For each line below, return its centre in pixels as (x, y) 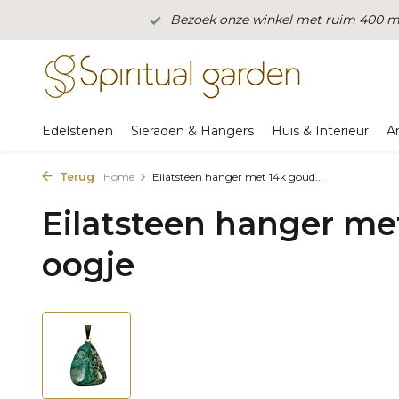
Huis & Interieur (320, 131)
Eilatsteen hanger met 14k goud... (238, 177)
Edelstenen (77, 131)
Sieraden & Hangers (192, 131)
